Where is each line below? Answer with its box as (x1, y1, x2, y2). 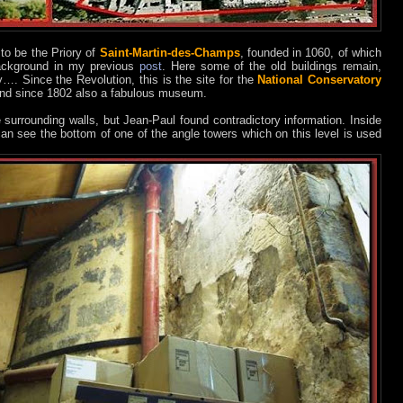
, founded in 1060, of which (239, 46, 382, 60)
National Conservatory (257, 73, 381, 87)
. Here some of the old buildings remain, (161, 59, 382, 74)
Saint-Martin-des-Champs (99, 46, 240, 60)
